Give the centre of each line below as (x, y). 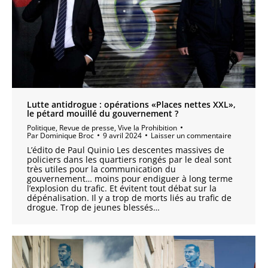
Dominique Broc (67, 135)
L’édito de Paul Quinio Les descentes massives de (126, 150)
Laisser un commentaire (191, 135)
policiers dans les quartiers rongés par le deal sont (129, 159)
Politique (41, 127)
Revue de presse (87, 127)
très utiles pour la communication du (101, 169)
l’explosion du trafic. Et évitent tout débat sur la (122, 188)
